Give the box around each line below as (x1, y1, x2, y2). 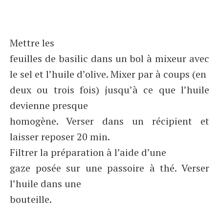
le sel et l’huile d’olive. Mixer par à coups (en (10, 67, 206, 81)
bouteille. (10, 193, 52, 206)
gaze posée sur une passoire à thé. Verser (10, 161, 209, 175)
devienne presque (10, 99, 88, 112)
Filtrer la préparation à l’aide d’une (10, 146, 166, 159)
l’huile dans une (10, 177, 81, 190)
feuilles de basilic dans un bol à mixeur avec (10, 52, 209, 65)
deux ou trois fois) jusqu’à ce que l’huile (10, 83, 209, 96)
